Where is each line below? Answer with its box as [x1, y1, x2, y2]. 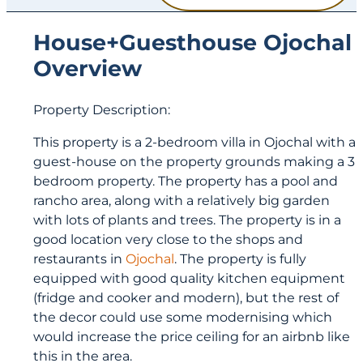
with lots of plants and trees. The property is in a [33, 211, 342, 228]
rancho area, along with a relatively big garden [33, 192, 331, 209]
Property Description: [33, 101, 171, 117]
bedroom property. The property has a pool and [33, 173, 339, 190]
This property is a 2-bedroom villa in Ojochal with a [33, 134, 357, 151]
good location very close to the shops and [33, 231, 304, 248]
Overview [33, 54, 143, 82]
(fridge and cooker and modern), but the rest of [33, 289, 340, 306]
